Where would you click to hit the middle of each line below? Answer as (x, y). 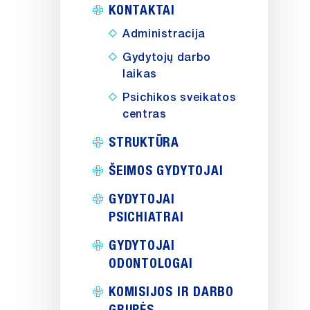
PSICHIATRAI (146, 216)
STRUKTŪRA (144, 142)
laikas (140, 74)
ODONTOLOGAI (151, 263)
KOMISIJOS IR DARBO (171, 291)
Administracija (164, 34)
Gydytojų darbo (167, 57)
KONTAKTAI (142, 9)
